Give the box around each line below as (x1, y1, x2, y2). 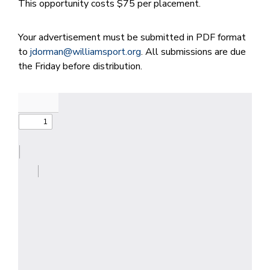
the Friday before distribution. (18, 60, 145, 74)
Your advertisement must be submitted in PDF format (18, 31, 246, 45)
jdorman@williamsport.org (30, 45, 141, 59)
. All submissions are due (141, 45, 246, 59)
